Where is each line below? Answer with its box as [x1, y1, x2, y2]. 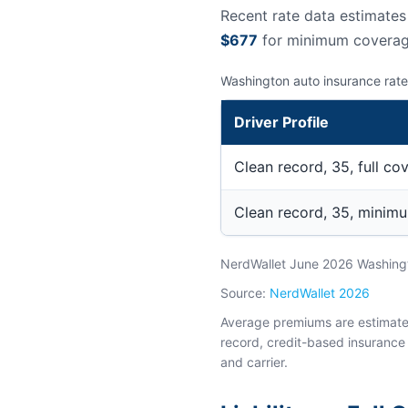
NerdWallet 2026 [270, 285, 370, 301]
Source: [220, 285, 270, 301]
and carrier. [220, 354, 288, 370]
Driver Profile [234, 113, 329, 131]
